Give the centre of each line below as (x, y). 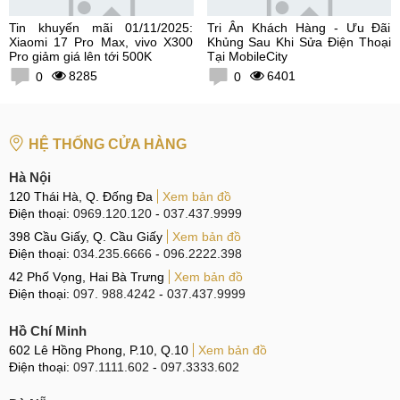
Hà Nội (30, 177)
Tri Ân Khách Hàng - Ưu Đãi (299, 27)
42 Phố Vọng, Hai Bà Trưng (87, 276)
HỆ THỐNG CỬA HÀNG (108, 144)
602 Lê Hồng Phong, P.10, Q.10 (99, 350)
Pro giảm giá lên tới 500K (80, 56)
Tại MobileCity (247, 56)
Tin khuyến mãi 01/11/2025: (101, 27)
